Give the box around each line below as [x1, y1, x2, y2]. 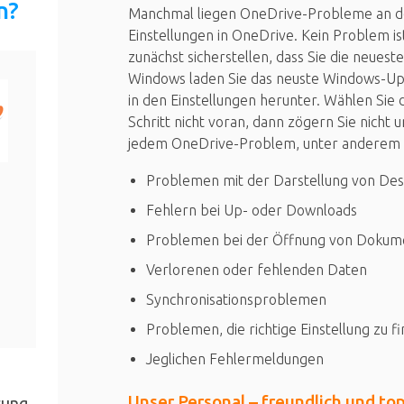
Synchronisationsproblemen [145, 291, 326, 308]
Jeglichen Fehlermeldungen [145, 351, 324, 368]
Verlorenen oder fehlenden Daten [145, 262, 367, 279]
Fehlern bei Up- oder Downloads [145, 202, 357, 219]
